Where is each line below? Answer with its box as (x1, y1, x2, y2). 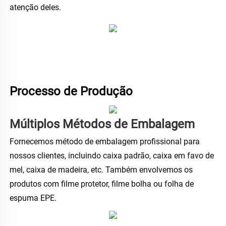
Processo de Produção (10, 84, 136, 99)
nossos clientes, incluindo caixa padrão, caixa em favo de (10, 151, 214, 161)
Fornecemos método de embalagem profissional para (10, 137, 200, 147)
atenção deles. (10, 3, 63, 13)
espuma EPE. (10, 193, 59, 203)
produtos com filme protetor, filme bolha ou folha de (10, 179, 194, 189)
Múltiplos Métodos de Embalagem (10, 117, 198, 132)
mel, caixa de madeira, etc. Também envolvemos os (10, 165, 193, 175)
